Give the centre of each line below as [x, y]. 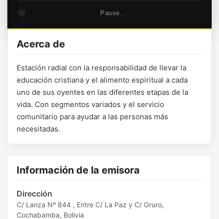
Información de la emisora [78, 170]
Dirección [34, 194]
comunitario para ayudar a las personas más [92, 117]
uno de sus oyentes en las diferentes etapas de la [102, 92]
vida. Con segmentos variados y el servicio [90, 104]
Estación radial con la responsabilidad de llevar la [101, 68]
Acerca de [41, 44]
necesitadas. [38, 129]
